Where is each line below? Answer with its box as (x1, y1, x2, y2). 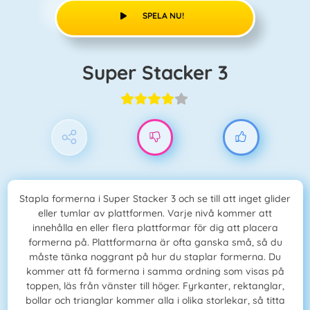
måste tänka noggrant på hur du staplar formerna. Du (29, 250, 281, 264)
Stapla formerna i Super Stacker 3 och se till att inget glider (19, 192, 291, 206)
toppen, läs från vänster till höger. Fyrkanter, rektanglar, (26, 280, 284, 293)
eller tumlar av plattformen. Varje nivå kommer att (38, 207, 272, 220)
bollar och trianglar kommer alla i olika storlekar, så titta (25, 294, 285, 307)
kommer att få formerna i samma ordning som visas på (26, 265, 284, 278)
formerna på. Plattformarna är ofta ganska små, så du (28, 236, 282, 249)
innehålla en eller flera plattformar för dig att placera (32, 221, 278, 235)
